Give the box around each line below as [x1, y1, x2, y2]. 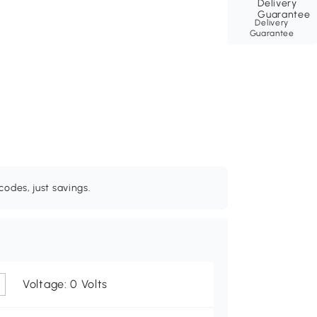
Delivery [255, 18, 289, 28]
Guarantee [249, 28, 294, 39]
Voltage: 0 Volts [23, 277, 108, 292]
